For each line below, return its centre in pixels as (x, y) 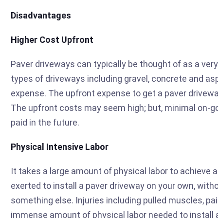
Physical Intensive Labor (60, 146)
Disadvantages (41, 15)
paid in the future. (45, 122)
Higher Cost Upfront (52, 39)
